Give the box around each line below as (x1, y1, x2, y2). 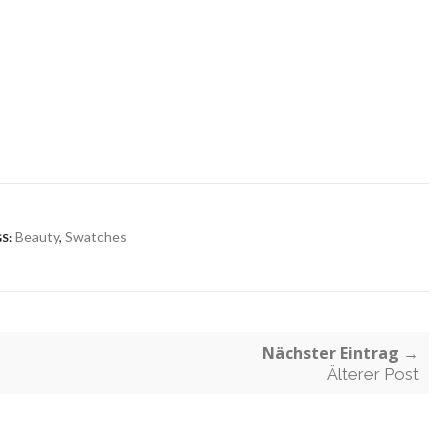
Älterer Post (327, 364, 419, 384)
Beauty (15, 228, 59, 245)
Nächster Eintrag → (262, 342, 419, 364)
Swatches (65, 228, 127, 245)
